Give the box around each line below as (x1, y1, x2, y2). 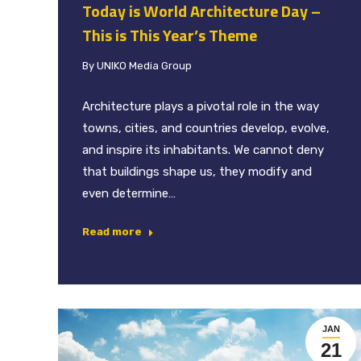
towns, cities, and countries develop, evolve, (82, 120, 330, 135)
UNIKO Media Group (97, 59, 192, 72)
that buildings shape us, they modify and (82, 164, 312, 179)
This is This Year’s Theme (82, 22, 257, 48)
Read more (82, 225, 142, 238)
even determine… (82, 185, 176, 201)
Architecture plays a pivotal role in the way (82, 98, 319, 114)
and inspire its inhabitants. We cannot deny (82, 142, 324, 157)
